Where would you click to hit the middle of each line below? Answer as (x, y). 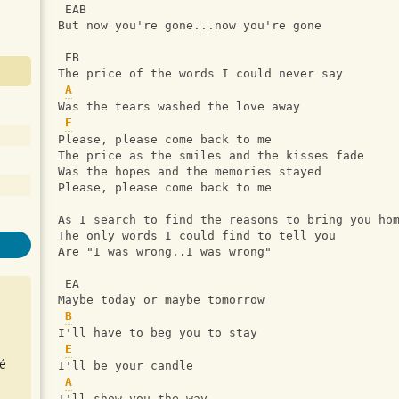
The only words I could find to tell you (197, 236)
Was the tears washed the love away (179, 107)
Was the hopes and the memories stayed (190, 172)
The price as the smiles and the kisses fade (211, 156)
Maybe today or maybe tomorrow (161, 300)
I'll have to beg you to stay (158, 333)
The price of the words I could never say (200, 74)
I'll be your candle (126, 366)
